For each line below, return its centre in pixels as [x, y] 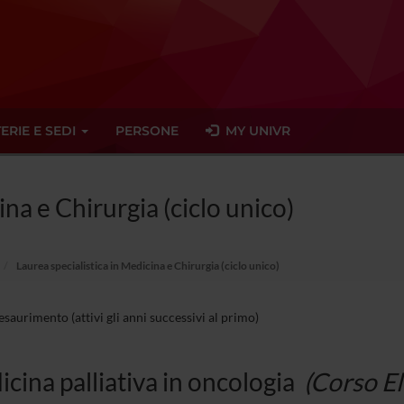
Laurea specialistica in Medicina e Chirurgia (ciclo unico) [147, 266]
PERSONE [147, 131]
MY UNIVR [254, 131]
